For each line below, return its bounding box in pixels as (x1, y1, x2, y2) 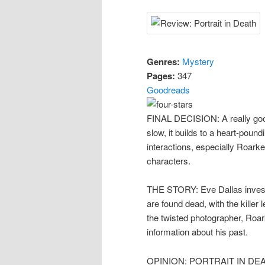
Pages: (147, 69, 175, 82)
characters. (147, 154, 190, 167)
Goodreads (147, 83, 190, 96)
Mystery (182, 54, 214, 67)
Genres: (147, 54, 180, 68)
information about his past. (147, 225, 248, 238)
